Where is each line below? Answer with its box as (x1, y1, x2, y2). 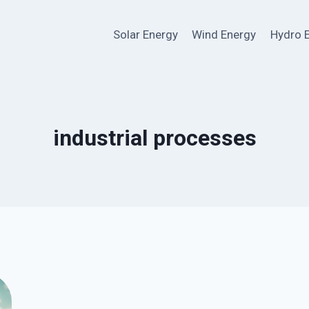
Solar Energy (112, 27, 178, 41)
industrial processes (52, 125, 257, 151)
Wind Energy (192, 27, 257, 41)
